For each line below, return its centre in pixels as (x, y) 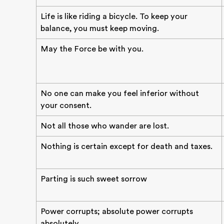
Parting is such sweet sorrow (94, 179)
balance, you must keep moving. (100, 28)
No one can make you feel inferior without (120, 93)
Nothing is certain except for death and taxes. (126, 146)
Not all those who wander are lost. (105, 126)
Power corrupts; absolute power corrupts (117, 211)
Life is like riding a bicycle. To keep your (114, 16)
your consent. (66, 105)
